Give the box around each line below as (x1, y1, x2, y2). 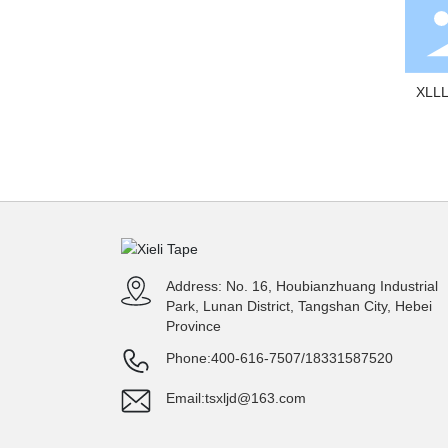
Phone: (165, 349, 211, 366)
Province (165, 317, 221, 334)
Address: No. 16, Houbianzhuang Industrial (165, 277, 438, 294)
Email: (165, 389, 205, 406)
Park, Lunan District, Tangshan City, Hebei (165, 297, 432, 314)
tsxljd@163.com (204, 389, 306, 406)
